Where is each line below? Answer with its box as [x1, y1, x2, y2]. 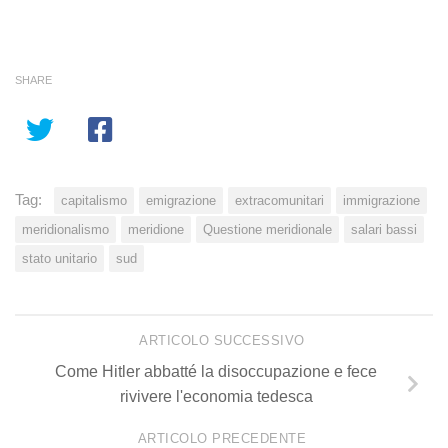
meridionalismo [22, 221, 109, 237]
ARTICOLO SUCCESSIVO [139, 333, 309, 349]
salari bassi [351, 221, 417, 237]
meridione [128, 221, 184, 237]
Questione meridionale [203, 221, 332, 237]
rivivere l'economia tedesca [119, 387, 313, 405]
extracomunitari [235, 192, 324, 208]
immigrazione [343, 192, 420, 208]
